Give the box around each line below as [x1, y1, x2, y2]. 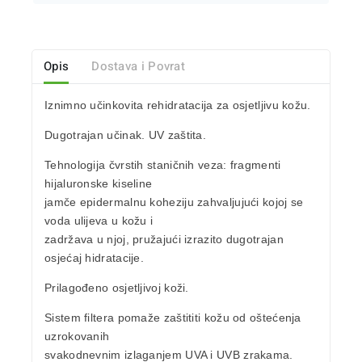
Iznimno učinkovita [44, 99, 147, 112]
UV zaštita [148, 128, 203, 142]
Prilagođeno [44, 281, 109, 295]
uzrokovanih [44, 330, 110, 343]
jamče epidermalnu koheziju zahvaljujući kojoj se [44, 196, 304, 209]
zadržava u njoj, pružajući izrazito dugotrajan [44, 233, 284, 246]
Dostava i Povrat [91, 57, 186, 75]
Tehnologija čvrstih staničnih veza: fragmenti [44, 158, 281, 172]
